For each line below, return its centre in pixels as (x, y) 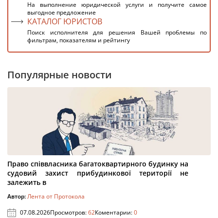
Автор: (17, 196)
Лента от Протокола (56, 196)
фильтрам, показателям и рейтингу (79, 40)
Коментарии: (114, 212)
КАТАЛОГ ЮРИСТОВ (65, 21)
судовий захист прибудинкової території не (98, 173)
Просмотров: (69, 212)
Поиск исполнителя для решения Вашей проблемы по (117, 32)
